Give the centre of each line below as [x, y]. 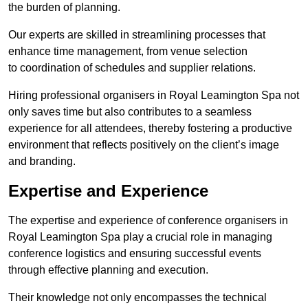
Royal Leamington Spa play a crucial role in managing [140, 237]
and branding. [42, 162]
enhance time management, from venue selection [128, 52]
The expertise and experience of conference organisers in [148, 221]
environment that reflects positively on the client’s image [144, 145]
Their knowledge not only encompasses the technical [137, 298]
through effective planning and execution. [108, 270]
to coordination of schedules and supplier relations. [132, 68]
